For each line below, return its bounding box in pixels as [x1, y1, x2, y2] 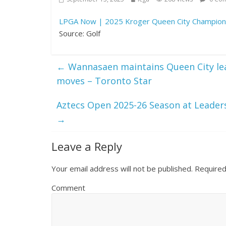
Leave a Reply [51, 139, 122, 154]
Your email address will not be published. [51, 163, 193, 174]
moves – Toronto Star [56, 75, 152, 87]
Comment [51, 183, 85, 193]
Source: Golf [59, 28, 100, 38]
